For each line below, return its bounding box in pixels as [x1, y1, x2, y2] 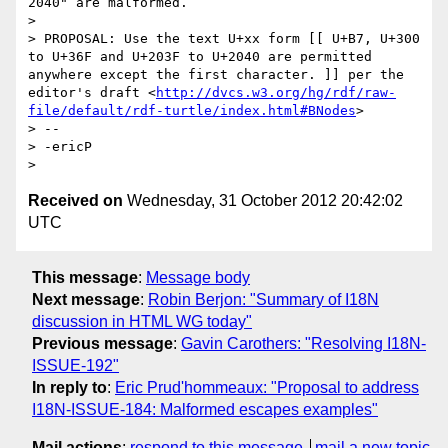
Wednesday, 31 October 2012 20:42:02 [123, 192, 403, 210]
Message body [146, 268, 250, 286]
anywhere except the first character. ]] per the [28, 67, 404, 83]
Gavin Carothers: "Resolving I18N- [181, 334, 426, 352]
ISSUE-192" [32, 356, 119, 374]
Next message [32, 290, 140, 308]
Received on [28, 192, 123, 210]
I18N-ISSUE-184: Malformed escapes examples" [32, 400, 378, 418]
